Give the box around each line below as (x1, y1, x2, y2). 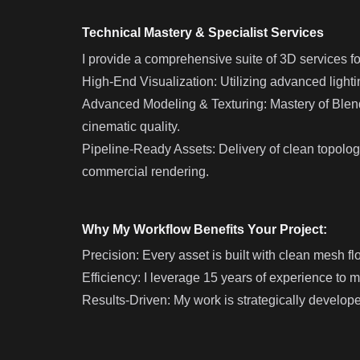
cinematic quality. (82, 119, 180, 133)
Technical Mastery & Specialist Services (82, 26, 324, 40)
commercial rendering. (82, 164, 209, 178)
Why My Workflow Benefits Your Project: (82, 222, 327, 236)
